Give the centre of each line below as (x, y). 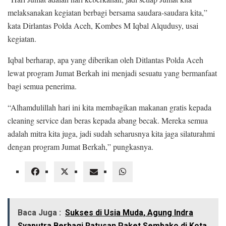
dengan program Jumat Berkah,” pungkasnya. (80, 146)
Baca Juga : (39, 212)
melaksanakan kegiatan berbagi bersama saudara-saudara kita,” (107, 12)
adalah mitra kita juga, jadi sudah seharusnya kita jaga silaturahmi (111, 133)
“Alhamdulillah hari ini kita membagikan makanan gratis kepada (109, 107)
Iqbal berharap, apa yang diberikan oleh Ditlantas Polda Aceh (105, 60)
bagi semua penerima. (42, 86)
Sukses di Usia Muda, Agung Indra (129, 212)
